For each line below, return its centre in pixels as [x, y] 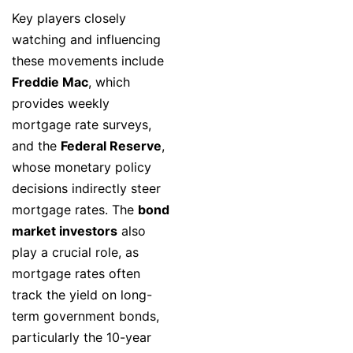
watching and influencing [86, 40]
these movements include [88, 61]
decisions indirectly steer [86, 189]
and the [36, 146]
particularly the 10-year [82, 338]
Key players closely [69, 19]
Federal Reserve [111, 146]
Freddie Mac [50, 82]
